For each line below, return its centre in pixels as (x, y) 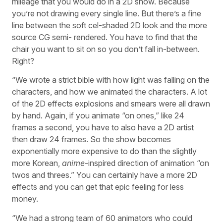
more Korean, (37, 163)
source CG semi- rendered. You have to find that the (105, 37)
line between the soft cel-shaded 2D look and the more (110, 25)
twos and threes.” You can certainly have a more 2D (105, 175)
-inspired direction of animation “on (147, 163)
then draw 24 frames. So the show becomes (91, 139)
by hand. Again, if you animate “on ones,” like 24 (98, 116)
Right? (23, 61)
